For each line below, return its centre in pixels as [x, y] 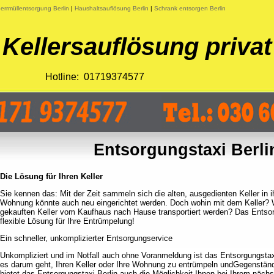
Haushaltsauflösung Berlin [112, 8]
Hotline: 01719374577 [95, 77]
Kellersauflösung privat [137, 46]
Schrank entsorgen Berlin [190, 8]
